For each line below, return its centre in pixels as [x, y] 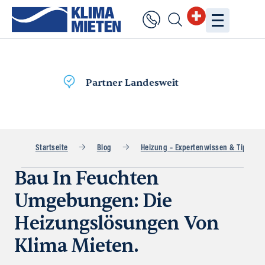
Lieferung [111, 83]
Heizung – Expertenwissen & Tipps [198, 148]
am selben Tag [169, 83]
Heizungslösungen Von [117, 223]
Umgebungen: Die [93, 201]
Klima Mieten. [76, 246]
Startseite [51, 148]
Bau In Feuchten [86, 178]
